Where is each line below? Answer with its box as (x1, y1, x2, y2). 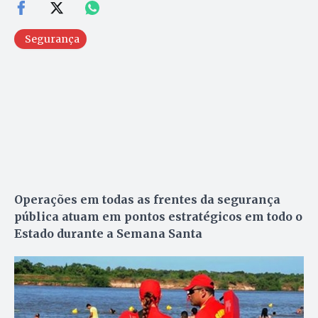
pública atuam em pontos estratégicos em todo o (14, 209, 302, 224)
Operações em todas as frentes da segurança (14, 192, 280, 207)
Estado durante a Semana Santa (14, 226, 202, 241)
